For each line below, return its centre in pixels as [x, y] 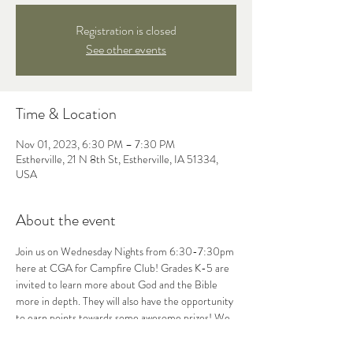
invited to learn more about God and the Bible [118, 284]
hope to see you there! [65, 334]
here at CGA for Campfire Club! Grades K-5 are [124, 268]
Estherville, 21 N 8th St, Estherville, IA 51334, [117, 159]
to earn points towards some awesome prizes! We [124, 318]
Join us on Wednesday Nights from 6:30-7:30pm [126, 251]
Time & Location [66, 114]
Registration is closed [126, 30]
